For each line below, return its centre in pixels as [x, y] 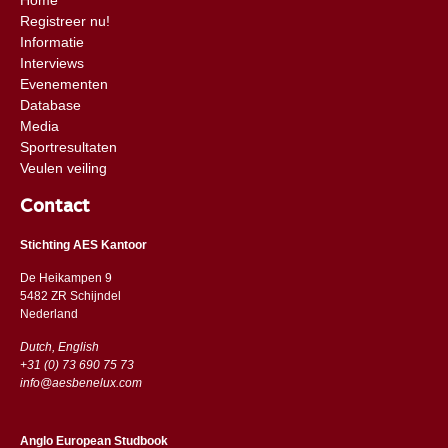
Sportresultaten [68, 146]
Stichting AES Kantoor [83, 244]
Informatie [51, 41]
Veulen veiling [63, 167]
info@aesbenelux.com [80, 382]
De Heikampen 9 [65, 277]
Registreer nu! [64, 20]
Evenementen [63, 83]
